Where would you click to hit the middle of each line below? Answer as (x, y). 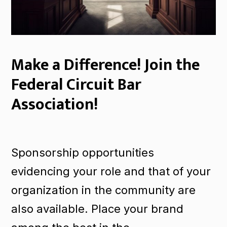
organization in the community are (104, 190)
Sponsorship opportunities (83, 152)
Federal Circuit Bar (77, 85)
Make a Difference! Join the (106, 65)
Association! (55, 104)
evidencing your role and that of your (111, 171)
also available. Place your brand (98, 209)
